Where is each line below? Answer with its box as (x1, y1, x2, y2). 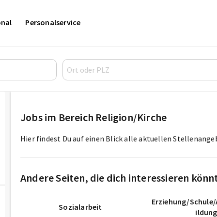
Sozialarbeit (59, 201, 102, 212)
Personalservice (25, 17, 81, 27)
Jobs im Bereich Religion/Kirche (20, 110, 167, 124)
